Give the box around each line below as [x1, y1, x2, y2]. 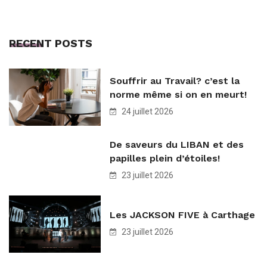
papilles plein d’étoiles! [110, 152, 220, 164]
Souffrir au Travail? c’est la [110, 74, 240, 86]
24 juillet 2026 [120, 106, 173, 116]
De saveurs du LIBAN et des [110, 138, 244, 150]
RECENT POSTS [9, 36, 92, 49]
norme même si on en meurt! [110, 88, 247, 100]
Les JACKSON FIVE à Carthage [110, 209, 255, 221]
